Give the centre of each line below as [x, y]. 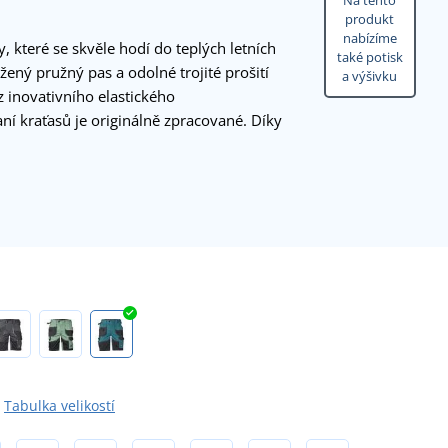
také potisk [369, 57]
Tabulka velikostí [59, 405]
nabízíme [369, 38]
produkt [370, 19]
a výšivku [370, 76]
